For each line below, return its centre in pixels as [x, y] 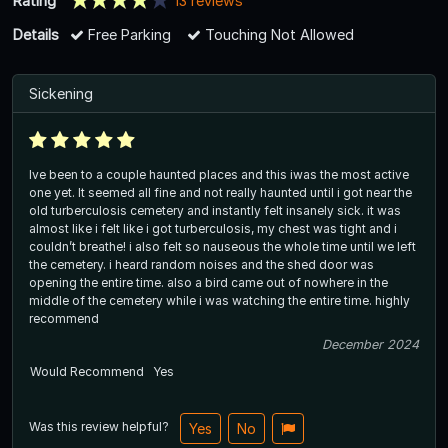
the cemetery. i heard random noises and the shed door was [201, 264]
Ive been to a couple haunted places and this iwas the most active [219, 174]
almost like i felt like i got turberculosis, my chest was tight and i [213, 228]
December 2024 [370, 344]
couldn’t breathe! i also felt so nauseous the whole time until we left [222, 246]
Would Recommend [87, 371]
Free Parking [127, 34]
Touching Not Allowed [277, 34]
